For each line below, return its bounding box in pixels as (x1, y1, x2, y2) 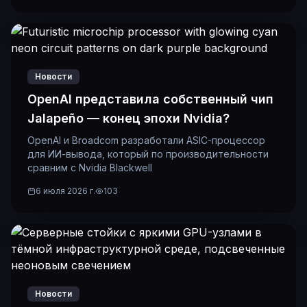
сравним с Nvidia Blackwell (27, 162, 152, 173)
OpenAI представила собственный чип (27, 92, 273, 106)
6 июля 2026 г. (36, 186, 95, 196)
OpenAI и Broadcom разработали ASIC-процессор (27, 134, 265, 146)
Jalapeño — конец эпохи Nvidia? (27, 111, 230, 125)
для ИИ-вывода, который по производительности (27, 148, 269, 160)
